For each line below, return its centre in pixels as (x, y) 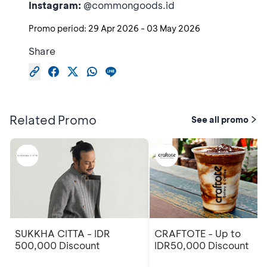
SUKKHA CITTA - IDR (63, 234)
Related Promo (53, 119)
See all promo (220, 119)
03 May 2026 (173, 28)
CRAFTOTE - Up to (198, 234)
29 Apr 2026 (114, 28)
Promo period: (58, 28)
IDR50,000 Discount (202, 246)
